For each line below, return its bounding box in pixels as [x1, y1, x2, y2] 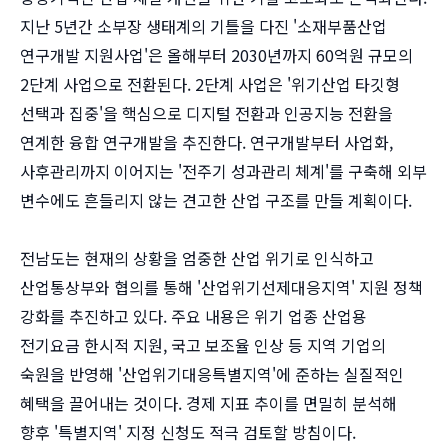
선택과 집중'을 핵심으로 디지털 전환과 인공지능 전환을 [20, 101, 393, 126]
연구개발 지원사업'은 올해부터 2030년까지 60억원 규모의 [20, 43, 413, 68]
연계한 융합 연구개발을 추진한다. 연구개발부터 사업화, [20, 130, 393, 155]
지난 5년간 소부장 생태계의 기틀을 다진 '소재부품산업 [20, 14, 387, 39]
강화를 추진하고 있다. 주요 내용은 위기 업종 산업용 [20, 304, 367, 329]
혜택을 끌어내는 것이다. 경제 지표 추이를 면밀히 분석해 [20, 391, 397, 416]
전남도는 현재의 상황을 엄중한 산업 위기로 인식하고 [20, 246, 374, 271]
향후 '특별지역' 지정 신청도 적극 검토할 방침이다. [20, 420, 356, 445]
